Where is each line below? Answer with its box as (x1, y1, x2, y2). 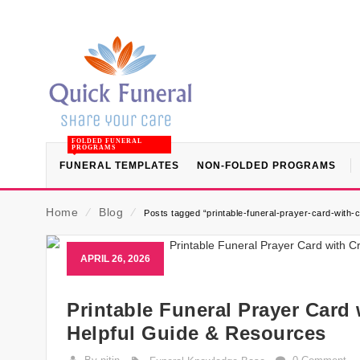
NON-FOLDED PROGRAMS (197, 160, 336, 171)
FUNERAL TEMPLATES (59, 160, 179, 171)
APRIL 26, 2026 (80, 253, 150, 264)
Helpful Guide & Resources (67, 322, 326, 344)
